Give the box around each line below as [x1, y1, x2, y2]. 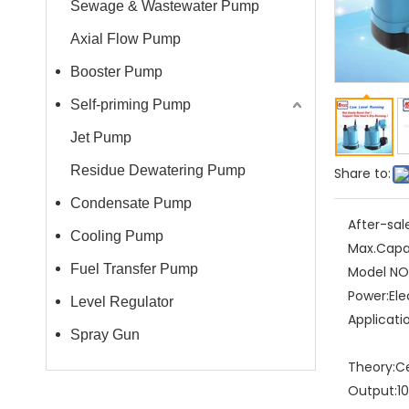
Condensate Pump [70, 195, 192, 211]
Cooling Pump [70, 228, 163, 244]
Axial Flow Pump [70, 31, 181, 47]
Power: [348, 287, 389, 305]
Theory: [348, 358, 395, 376]
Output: [348, 382, 397, 400]
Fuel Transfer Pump [70, 261, 198, 277]
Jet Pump [70, 130, 131, 145]
